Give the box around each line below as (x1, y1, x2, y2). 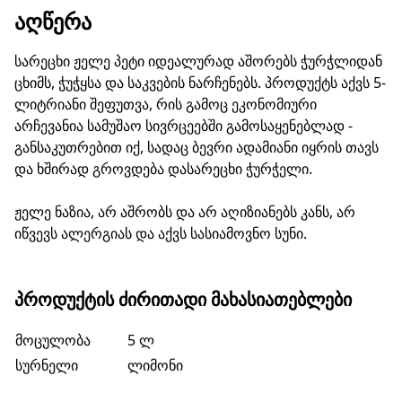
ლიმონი (127, 355, 183, 375)
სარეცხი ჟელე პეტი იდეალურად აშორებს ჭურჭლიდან (14, 51, 382, 71)
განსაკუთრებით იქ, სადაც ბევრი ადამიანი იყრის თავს (14, 137, 379, 157)
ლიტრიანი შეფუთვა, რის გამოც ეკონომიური (14, 94, 317, 114)
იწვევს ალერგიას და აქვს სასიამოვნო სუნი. (14, 223, 307, 243)
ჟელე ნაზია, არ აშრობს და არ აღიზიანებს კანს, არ (14, 202, 355, 222)
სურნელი (15, 355, 78, 375)
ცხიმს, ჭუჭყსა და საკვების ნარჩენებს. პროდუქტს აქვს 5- (14, 73, 386, 92)
